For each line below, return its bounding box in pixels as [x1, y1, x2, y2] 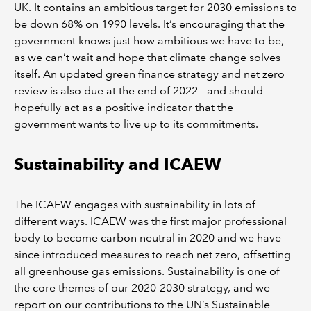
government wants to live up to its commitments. [14, 117, 258, 131]
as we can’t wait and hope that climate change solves [14, 50, 280, 64]
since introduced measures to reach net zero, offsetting [14, 247, 291, 261]
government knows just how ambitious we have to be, [14, 33, 284, 47]
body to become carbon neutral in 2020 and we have [14, 230, 281, 244]
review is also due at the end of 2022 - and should [14, 83, 263, 97]
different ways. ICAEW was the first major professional [14, 214, 287, 228]
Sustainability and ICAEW [14, 153, 221, 174]
